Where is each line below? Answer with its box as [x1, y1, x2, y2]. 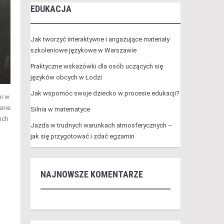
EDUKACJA [30, 3, 71, 14]
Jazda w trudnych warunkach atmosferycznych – [30, 121, 172, 129]
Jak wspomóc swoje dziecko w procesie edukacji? [30, 89, 179, 97]
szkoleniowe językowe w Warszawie [30, 46, 136, 54]
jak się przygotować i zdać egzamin [30, 132, 134, 140]
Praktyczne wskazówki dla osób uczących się [30, 62, 163, 70]
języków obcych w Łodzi [30, 73, 102, 81]
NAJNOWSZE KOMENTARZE [40, 169, 143, 179]
